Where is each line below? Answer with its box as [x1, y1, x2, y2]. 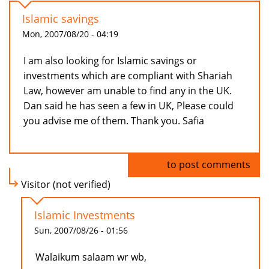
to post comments [165, 158, 250, 172]
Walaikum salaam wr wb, [35, 250, 147, 264]
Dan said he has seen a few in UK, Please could [23, 99, 234, 113]
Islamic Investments [34, 208, 135, 223]
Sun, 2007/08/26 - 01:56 [34, 225, 128, 237]
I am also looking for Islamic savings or [23, 54, 197, 68]
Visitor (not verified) [21, 178, 110, 192]
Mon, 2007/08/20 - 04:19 [22, 28, 118, 40]
